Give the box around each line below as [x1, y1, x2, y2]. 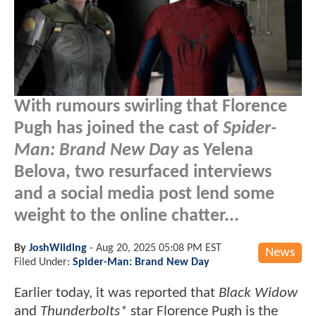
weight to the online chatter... [14, 207, 239, 225]
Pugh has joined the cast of [14, 119, 223, 138]
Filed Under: [14, 256, 73, 268]
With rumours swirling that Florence [14, 97, 287, 116]
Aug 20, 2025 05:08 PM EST [96, 242, 221, 254]
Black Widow [219, 285, 298, 300]
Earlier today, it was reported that [14, 285, 219, 300]
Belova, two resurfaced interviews [14, 163, 272, 181]
